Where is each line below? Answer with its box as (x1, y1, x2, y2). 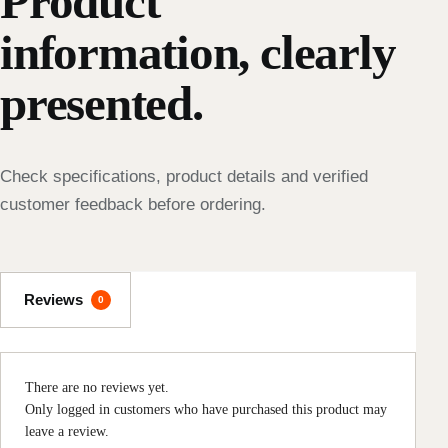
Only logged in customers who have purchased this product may (25, 402, 387, 417)
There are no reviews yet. (25, 380, 169, 395)
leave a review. (25, 424, 109, 439)
